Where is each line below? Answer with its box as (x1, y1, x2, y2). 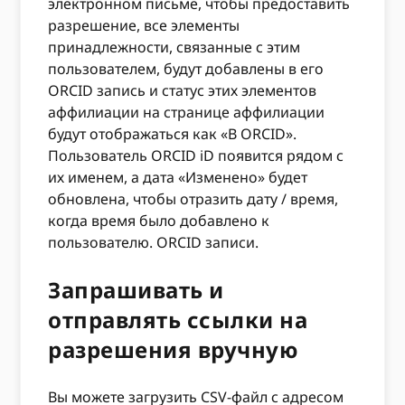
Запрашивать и (48, 274, 224, 305)
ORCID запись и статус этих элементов (48, 80, 317, 100)
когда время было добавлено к (48, 210, 270, 231)
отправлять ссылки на (48, 304, 308, 334)
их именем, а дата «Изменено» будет (48, 166, 308, 187)
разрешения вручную (48, 334, 298, 364)
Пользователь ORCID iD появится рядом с (48, 145, 344, 165)
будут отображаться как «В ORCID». (48, 123, 297, 144)
